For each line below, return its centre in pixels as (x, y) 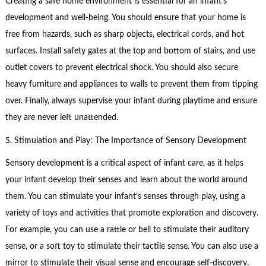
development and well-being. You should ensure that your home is (125, 18)
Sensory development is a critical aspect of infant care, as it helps (124, 164)
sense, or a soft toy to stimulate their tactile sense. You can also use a (132, 247)
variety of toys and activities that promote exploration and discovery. (132, 213)
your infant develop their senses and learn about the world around (126, 180)
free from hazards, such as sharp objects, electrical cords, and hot (124, 35)
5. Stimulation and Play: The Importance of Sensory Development (126, 140)
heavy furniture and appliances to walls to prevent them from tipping (131, 85)
